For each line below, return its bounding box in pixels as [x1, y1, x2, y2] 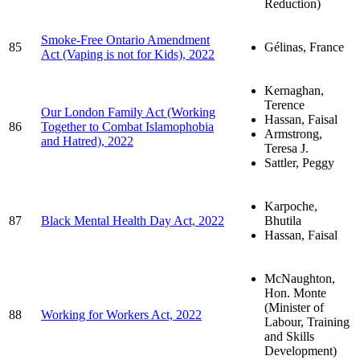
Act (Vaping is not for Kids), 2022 [41, 47, 215, 61]
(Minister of [264, 300, 324, 314]
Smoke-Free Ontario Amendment [41, 32, 210, 47]
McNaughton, [264, 271, 335, 285]
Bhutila [264, 213, 301, 227]
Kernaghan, [264, 83, 324, 97]
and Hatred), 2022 [41, 133, 133, 148]
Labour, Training [264, 314, 350, 329]
